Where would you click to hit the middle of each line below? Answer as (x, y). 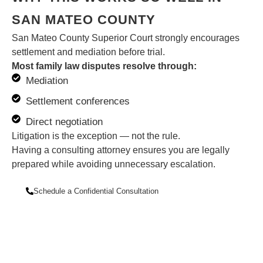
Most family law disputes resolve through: (104, 66)
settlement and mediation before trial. (88, 52)
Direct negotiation (64, 122)
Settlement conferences (77, 102)
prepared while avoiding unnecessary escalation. (114, 164)
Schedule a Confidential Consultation (96, 191)
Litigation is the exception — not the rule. (96, 136)
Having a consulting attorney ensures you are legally (121, 150)
